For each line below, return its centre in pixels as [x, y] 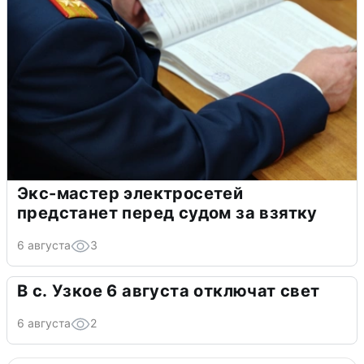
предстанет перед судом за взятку [167, 213]
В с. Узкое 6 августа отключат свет [169, 291]
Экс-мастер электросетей [130, 194]
